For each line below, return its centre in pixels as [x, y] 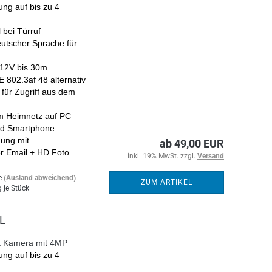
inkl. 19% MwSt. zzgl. [162, 156]
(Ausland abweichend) [40, 178]
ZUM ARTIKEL [167, 182]
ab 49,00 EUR [192, 144]
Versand [211, 156]
